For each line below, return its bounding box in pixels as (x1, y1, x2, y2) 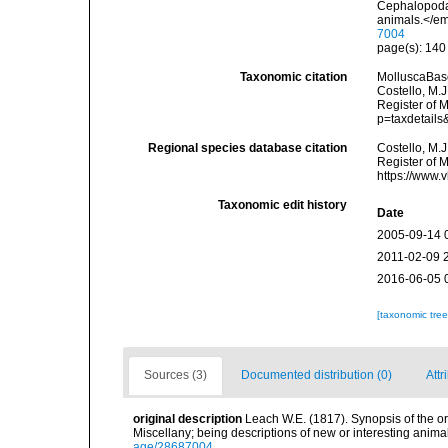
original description (133, 412, 242, 426)
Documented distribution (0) (241, 368, 392, 382)
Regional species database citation (148, 141, 348, 155)
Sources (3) (144, 368, 207, 382)
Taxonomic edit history (218, 198, 348, 212)
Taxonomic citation (240, 70, 348, 84)
